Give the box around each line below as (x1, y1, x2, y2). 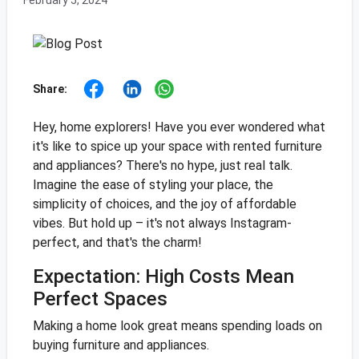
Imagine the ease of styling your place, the (32, 177, 273, 193)
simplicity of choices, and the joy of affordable (32, 196, 296, 212)
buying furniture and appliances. (32, 337, 209, 353)
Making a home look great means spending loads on (32, 318, 322, 334)
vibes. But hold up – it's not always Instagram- (32, 216, 292, 232)
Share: (32, 82, 67, 95)
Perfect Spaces (32, 288, 167, 311)
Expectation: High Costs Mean (32, 265, 294, 288)
